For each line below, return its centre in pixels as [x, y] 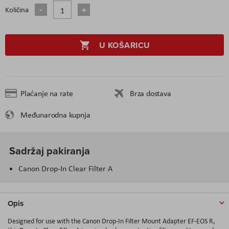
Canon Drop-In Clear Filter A [65, 168]
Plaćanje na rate [47, 93]
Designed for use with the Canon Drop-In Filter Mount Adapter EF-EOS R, [111, 221]
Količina [17, 9]
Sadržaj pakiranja [50, 150]
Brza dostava [151, 93]
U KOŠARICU [124, 45]
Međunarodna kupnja [55, 114]
